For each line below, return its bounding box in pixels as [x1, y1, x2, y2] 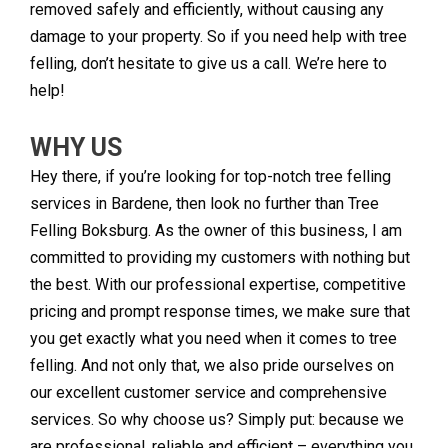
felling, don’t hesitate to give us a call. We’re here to [30, 54, 387, 74]
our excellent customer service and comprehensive [30, 383, 387, 403]
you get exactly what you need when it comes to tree [30, 329, 397, 349]
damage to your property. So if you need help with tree [30, 27, 407, 47]
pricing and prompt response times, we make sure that [30, 302, 410, 322]
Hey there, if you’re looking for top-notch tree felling [30, 167, 391, 187]
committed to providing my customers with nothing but [30, 248, 410, 268]
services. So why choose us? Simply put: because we [30, 410, 404, 430]
